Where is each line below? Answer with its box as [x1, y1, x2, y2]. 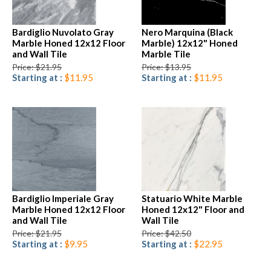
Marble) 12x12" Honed [142, 37, 238, 48]
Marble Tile [142, 48, 191, 59]
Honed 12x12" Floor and [142, 203, 244, 215]
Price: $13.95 [142, 61, 191, 72]
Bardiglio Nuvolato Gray [12, 26, 114, 38]
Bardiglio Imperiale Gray [12, 192, 114, 204]
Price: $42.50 [142, 227, 191, 238]
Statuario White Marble [142, 192, 243, 204]
